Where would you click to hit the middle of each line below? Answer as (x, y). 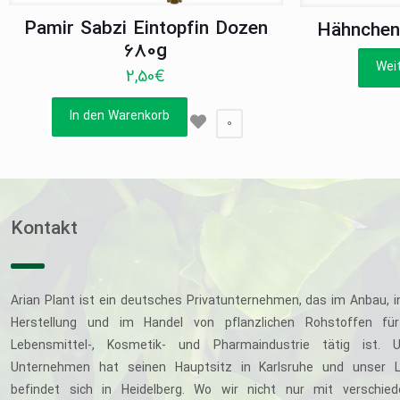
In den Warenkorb (119, 116)
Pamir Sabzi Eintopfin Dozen (146, 29)
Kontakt (44, 229)
